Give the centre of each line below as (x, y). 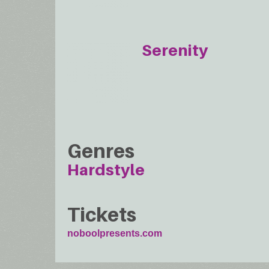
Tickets (102, 214)
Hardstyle (106, 170)
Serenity (175, 50)
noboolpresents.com (115, 233)
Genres (101, 151)
